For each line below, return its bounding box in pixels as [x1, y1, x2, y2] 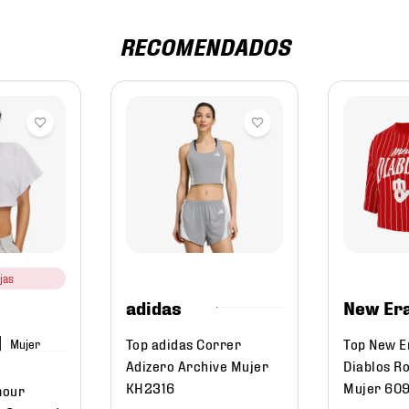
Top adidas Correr [125, 334, 242, 352]
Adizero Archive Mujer [125, 356, 269, 374]
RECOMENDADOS [119, 32, 290, 59]
